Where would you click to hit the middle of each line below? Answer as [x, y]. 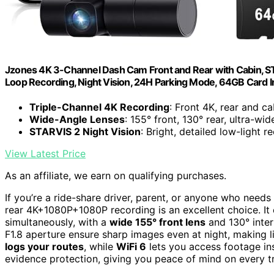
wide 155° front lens [157, 222]
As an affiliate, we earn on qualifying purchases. [116, 176]
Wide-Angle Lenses [77, 119]
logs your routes [44, 246]
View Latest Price [45, 154]
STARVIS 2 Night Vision [85, 131]
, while [100, 246]
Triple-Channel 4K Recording [99, 107]
